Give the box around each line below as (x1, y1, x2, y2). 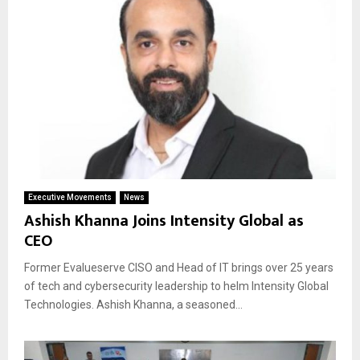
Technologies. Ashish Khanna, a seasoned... (24, 297, 243, 311)
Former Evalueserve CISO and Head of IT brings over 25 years (24, 260, 333, 274)
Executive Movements (28, 192, 112, 202)
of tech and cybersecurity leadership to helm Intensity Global (24, 279, 329, 292)
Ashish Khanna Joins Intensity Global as (24, 207, 304, 235)
